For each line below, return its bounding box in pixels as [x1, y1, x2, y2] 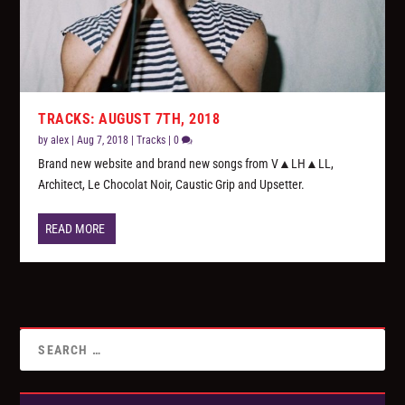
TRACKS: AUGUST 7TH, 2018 [38, 110, 221, 128]
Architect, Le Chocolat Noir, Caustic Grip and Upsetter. [38, 177, 306, 193]
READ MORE [45, 221, 106, 237]
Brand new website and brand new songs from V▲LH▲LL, [38, 156, 334, 172]
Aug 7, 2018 [77, 134, 129, 147]
